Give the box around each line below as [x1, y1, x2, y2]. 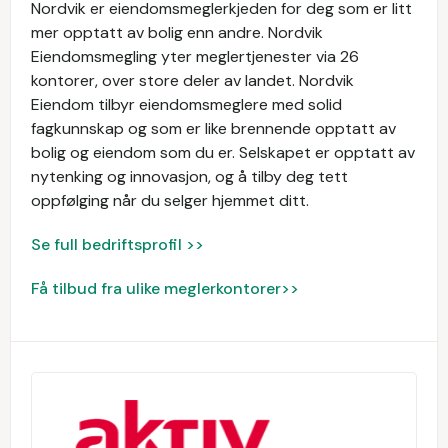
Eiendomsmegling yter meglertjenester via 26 [31, 46, 359, 67]
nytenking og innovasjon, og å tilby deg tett [31, 166, 348, 187]
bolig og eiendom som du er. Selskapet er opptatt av [31, 142, 415, 163]
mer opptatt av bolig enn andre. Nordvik [31, 22, 323, 43]
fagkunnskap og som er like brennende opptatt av [31, 118, 396, 139]
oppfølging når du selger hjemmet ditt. [31, 190, 309, 211]
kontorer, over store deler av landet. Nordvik [31, 70, 354, 91]
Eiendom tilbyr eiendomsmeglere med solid [31, 94, 342, 115]
